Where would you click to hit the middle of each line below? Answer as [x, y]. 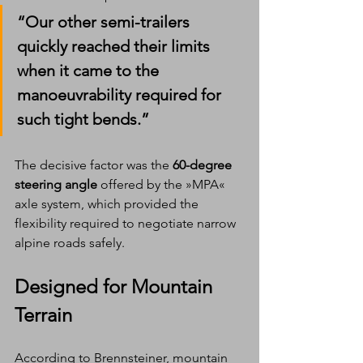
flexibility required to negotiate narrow [127, 223]
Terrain [43, 314]
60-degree [204, 164]
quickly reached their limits [115, 46]
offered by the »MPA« [163, 184]
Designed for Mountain [116, 286]
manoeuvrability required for [121, 94]
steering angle [56, 184]
